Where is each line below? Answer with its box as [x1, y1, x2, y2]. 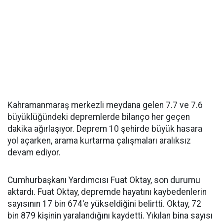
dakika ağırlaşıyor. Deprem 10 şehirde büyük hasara [7, 124, 202, 134]
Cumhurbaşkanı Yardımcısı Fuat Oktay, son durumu [7, 175, 200, 185]
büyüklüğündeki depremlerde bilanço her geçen [7, 112, 190, 122]
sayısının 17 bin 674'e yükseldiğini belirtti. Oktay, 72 [7, 199, 201, 209]
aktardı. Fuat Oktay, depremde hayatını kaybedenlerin [7, 187, 207, 197]
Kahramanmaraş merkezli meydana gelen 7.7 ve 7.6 [7, 100, 203, 110]
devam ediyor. [7, 147, 61, 157]
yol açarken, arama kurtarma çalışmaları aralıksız [7, 136, 191, 146]
